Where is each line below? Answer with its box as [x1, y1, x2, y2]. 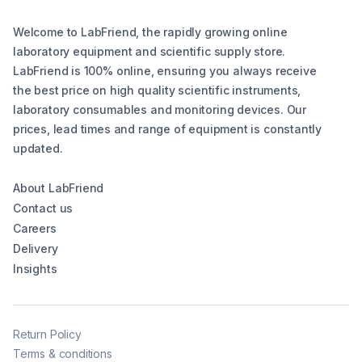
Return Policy [13, 327, 82, 342]
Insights [13, 262, 57, 276]
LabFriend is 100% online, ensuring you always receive [13, 64, 317, 78]
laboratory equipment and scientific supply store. [13, 44, 286, 59]
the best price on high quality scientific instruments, [13, 83, 301, 98]
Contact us [13, 201, 74, 216]
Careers [13, 221, 57, 236]
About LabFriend [13, 181, 104, 196]
